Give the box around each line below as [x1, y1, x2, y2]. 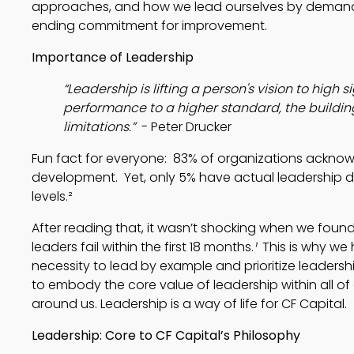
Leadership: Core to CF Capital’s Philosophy [32, 326, 300, 345]
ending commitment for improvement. [32, 17, 267, 35]
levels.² [32, 187, 73, 205]
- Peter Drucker [138, 118, 232, 136]
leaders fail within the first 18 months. [32, 238, 254, 256]
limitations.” [63, 118, 138, 136]
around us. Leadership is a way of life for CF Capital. [32, 295, 347, 313]
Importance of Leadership [32, 48, 194, 66]
